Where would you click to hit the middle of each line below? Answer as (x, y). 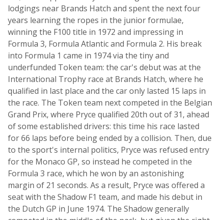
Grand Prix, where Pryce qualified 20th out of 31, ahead (109, 114)
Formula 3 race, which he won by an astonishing (96, 173)
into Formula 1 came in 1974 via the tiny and (88, 55)
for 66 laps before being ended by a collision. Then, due (110, 138)
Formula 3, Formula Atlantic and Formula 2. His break (105, 44)
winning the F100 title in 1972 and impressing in (96, 32)
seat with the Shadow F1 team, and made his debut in (105, 197)
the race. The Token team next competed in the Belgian (110, 103)
